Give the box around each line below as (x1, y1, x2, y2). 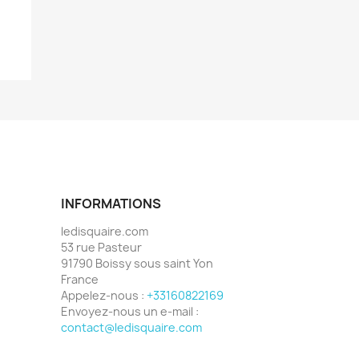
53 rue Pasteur (61, 239, 142, 255)
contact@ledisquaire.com (61, 319, 202, 335)
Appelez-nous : (61, 287, 147, 303)
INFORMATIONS (61, 194, 161, 212)
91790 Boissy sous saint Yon (61, 255, 213, 271)
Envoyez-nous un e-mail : (61, 303, 199, 319)
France (61, 271, 99, 287)
